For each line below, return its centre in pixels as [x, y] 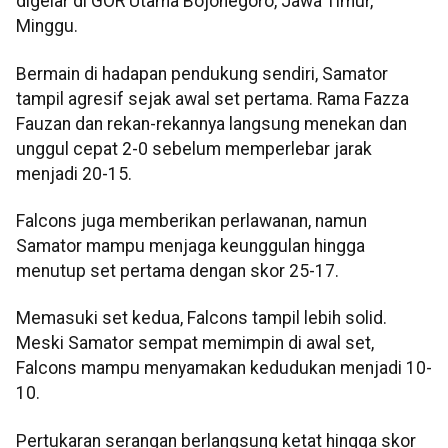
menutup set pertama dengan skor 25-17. [177, 271]
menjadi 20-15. [74, 173]
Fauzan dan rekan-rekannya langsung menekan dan [211, 123]
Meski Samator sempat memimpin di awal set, [195, 343]
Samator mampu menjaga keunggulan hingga [190, 246]
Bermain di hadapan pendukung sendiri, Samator [202, 73]
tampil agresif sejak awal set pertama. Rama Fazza [212, 98]
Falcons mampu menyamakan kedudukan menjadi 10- [224, 368]
